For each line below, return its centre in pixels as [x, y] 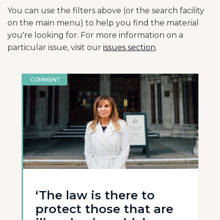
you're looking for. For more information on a [95, 35]
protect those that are [104, 209]
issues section [129, 47]
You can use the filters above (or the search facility [106, 11]
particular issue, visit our [55, 47]
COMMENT [45, 80]
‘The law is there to [95, 195]
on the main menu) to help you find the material [103, 23]
